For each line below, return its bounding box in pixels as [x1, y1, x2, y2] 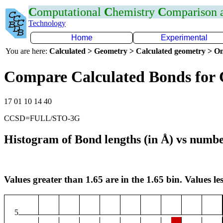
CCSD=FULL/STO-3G [4, 113, 80, 122]
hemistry [112, 5, 158, 18]
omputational [37, 5, 104, 18]
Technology [28, 19, 66, 27]
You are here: [5, 47, 49, 55]
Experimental [161, 33, 208, 42]
